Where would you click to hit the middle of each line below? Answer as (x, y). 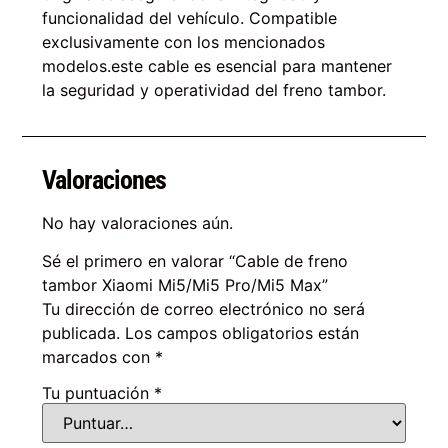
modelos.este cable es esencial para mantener (217, 66)
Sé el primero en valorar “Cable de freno (195, 261)
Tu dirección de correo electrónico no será (204, 309)
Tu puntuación (98, 392)
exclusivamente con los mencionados (184, 42)
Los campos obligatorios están (242, 333)
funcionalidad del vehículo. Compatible (190, 18)
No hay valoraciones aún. (138, 222)
